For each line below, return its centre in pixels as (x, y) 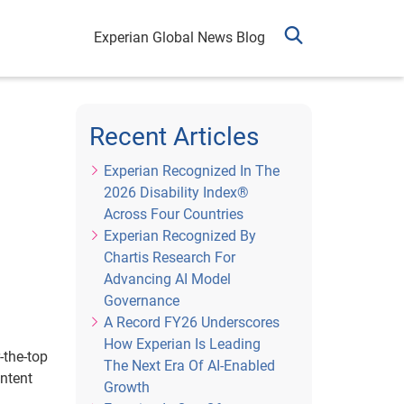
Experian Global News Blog (179, 37)
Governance (141, 301)
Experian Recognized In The (191, 171)
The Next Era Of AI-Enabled (189, 366)
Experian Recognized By (179, 236)
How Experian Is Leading (182, 344)
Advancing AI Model (167, 279)
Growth (126, 387)
